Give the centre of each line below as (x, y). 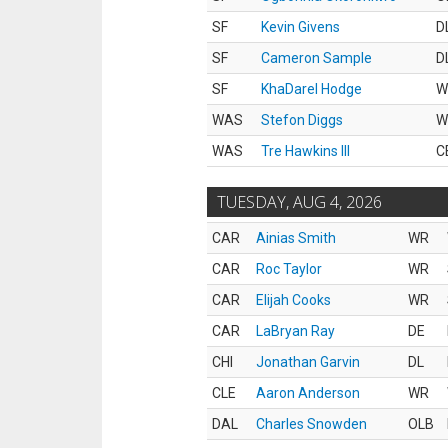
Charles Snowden (311, 424)
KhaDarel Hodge (311, 89)
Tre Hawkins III (305, 151)
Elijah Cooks (293, 300)
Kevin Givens (300, 27)
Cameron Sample (316, 58)
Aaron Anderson (308, 393)
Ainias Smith (296, 238)
